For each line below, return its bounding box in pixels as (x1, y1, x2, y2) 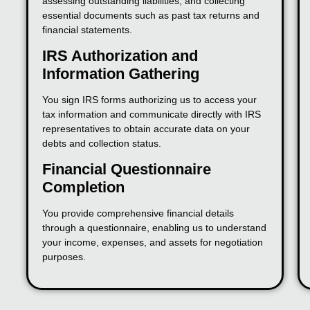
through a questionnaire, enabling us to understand (42, 222, 266, 234)
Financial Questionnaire (42, 161, 211, 179)
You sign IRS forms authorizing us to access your (42, 94, 257, 106)
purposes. (42, 251, 86, 263)
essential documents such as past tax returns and (42, 10, 259, 21)
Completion (42, 179, 125, 197)
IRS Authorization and (42, 47, 198, 65)
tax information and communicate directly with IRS (42, 109, 261, 120)
